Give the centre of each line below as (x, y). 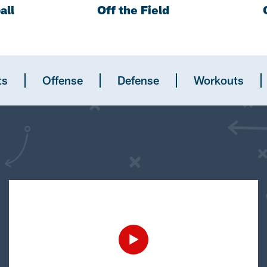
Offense (63, 80)
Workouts (219, 80)
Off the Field (133, 10)
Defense (138, 80)
